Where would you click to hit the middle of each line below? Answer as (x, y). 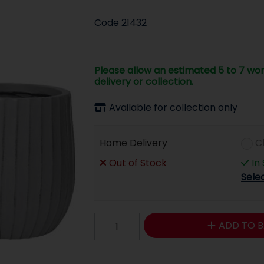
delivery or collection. (143, 82)
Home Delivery (134, 143)
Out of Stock (137, 163)
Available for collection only (173, 108)
